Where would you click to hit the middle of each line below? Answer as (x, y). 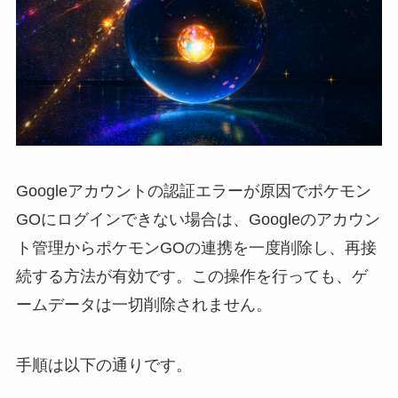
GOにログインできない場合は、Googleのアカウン (198, 220)
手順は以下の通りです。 (103, 366)
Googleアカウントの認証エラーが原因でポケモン (193, 191)
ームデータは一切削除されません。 (143, 305)
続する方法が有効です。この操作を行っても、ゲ (191, 277)
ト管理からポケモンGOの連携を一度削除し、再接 (196, 248)
